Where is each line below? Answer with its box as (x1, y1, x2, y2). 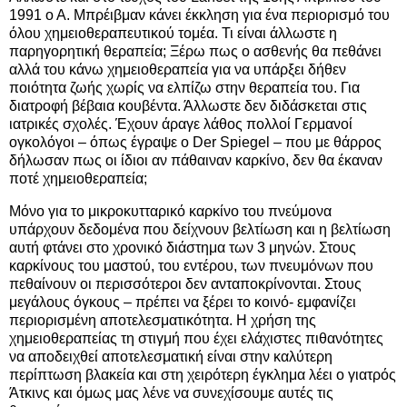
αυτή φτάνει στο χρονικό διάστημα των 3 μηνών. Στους (9, 240, 356, 256)
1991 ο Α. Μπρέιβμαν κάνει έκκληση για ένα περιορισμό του (9, 7, 390, 24)
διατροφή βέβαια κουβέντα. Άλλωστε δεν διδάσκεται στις (9, 98, 367, 114)
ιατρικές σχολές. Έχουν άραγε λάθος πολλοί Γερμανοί (9, 116, 352, 133)
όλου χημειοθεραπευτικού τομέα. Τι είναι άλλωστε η (9, 25, 337, 42)
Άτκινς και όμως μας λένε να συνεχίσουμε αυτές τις (9, 385, 333, 402)
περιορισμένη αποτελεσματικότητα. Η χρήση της (9, 313, 316, 329)
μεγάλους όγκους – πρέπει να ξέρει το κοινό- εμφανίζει (9, 294, 356, 311)
